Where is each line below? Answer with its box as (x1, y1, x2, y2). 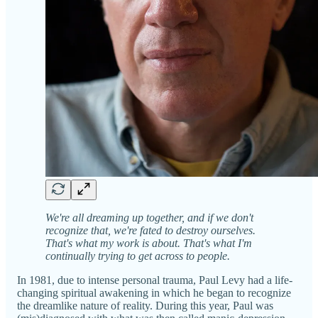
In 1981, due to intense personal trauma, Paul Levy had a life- (17, 273, 292, 286)
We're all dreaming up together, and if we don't (45, 211, 253, 224)
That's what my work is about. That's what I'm (45, 236, 252, 249)
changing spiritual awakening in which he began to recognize (17, 286, 291, 299)
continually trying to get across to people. (45, 249, 230, 262)
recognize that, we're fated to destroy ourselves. (45, 224, 256, 236)
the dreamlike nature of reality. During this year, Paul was (17, 299, 273, 312)
